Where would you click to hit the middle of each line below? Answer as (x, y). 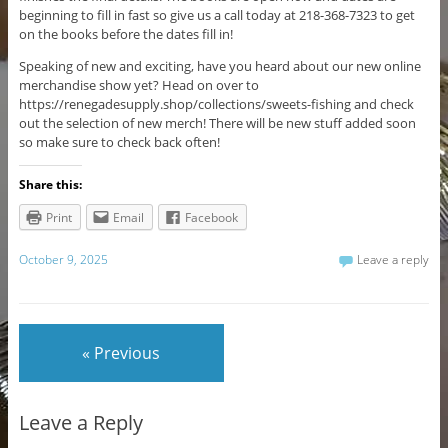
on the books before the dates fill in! (125, 34)
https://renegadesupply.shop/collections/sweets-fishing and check (216, 104)
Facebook (211, 218)
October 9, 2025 (63, 260)
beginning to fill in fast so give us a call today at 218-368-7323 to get (216, 15)
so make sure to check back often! (119, 142)
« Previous (121, 352)
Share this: (50, 185)
